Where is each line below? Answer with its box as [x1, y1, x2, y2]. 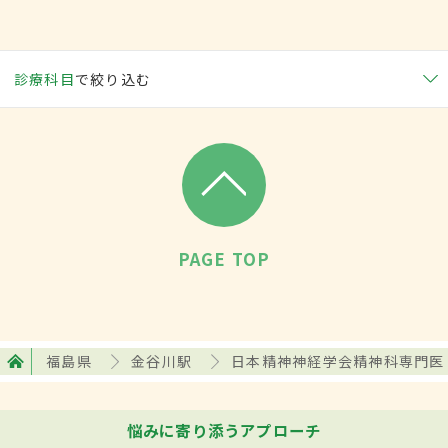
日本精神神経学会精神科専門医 [231, 351, 445, 372]
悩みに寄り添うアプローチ [126, 419, 322, 442]
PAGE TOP [177, 246, 271, 271]
